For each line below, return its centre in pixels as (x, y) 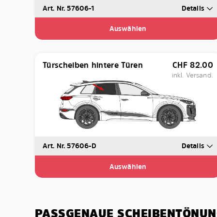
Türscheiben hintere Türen (93, 65)
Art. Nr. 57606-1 (69, 8)
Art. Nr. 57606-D (70, 146)
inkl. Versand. (192, 75)
